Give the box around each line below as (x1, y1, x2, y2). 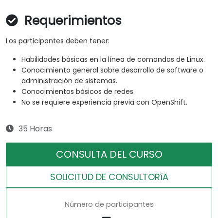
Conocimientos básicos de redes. (21, 87, 135, 97)
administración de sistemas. (21, 76, 117, 86)
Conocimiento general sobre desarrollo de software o (21, 65, 203, 75)
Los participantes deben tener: (6, 36, 109, 46)
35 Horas (18, 123, 52, 135)
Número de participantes (64, 200, 154, 210)
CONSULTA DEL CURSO (55, 147, 163, 162)
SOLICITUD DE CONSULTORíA (50, 171, 168, 183)
